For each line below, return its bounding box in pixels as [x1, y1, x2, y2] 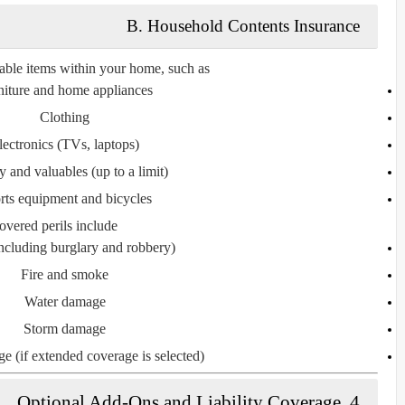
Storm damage [24, 320, 106, 336]
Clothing [40, 108, 89, 125]
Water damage [24, 293, 106, 309]
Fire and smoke [21, 266, 108, 282]
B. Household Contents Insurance [127, 15, 360, 35]
